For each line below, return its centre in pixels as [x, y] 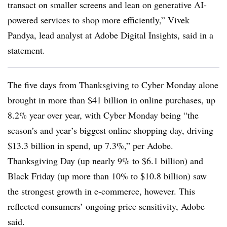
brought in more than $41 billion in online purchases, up [111, 100]
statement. [28, 50]
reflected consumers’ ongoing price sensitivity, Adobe [106, 206]
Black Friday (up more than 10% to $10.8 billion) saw [107, 176]
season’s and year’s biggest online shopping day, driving [110, 130]
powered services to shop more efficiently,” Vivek [99, 20]
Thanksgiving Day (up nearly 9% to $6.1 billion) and [105, 161]
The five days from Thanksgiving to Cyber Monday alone [113, 85]
